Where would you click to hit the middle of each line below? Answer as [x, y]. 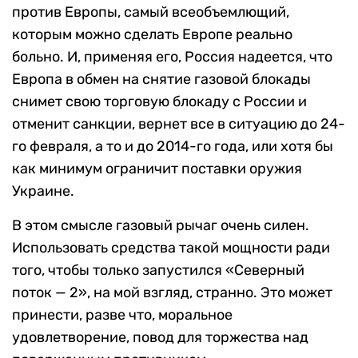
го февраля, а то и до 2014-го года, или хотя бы [173, 147]
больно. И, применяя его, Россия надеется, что [172, 57]
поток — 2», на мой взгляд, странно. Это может [172, 293]
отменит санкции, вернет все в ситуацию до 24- [179, 124]
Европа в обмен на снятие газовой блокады [161, 80]
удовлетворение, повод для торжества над [160, 338]
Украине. [43, 191]
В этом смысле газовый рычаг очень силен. [161, 226]
